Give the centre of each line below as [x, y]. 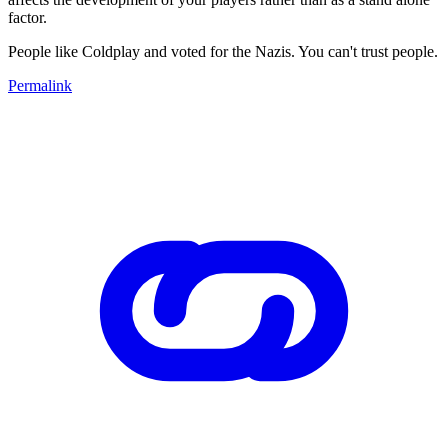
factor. [29, 17]
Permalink [40, 85]
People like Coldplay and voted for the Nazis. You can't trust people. [223, 51]
